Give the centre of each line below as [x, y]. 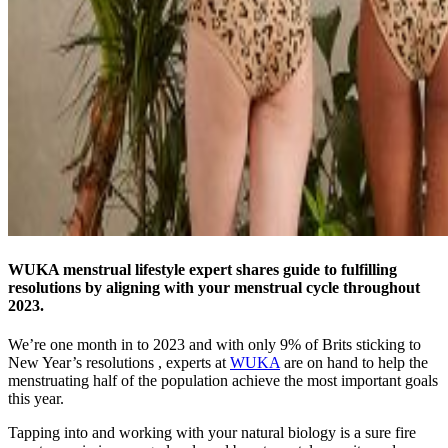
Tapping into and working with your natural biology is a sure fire [212, 433]
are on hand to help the [354, 363]
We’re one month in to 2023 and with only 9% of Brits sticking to [214, 345]
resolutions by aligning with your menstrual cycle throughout [214, 288]
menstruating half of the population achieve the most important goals [223, 381]
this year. [36, 399]
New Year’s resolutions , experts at [119, 363]
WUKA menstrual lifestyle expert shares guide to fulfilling [202, 270]
